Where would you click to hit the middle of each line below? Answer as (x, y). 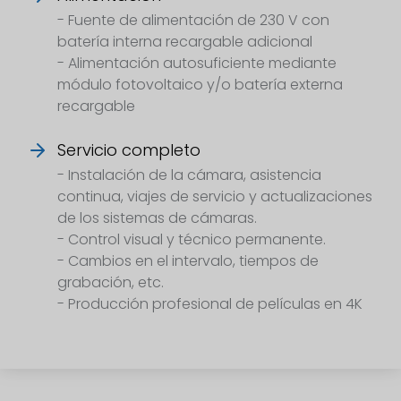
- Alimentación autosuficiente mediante (197, 64)
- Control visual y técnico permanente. (192, 240)
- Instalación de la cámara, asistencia (189, 175)
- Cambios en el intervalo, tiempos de (188, 261)
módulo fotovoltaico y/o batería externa (200, 85)
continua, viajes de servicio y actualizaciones (215, 197)
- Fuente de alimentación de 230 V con (193, 21)
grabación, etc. (111, 283)
